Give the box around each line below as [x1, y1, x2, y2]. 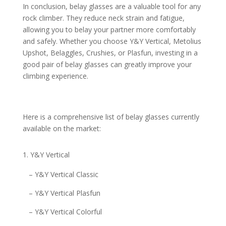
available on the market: [22, 124, 101, 134]
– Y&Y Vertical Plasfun [28, 188, 100, 198]
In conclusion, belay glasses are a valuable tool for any [22, 2, 201, 12]
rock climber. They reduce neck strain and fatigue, [22, 13, 185, 23]
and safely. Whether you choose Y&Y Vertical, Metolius [22, 36, 201, 46]
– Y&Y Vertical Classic [28, 169, 98, 180]
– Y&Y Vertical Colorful [28, 207, 102, 217]
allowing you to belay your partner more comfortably [22, 25, 196, 35]
